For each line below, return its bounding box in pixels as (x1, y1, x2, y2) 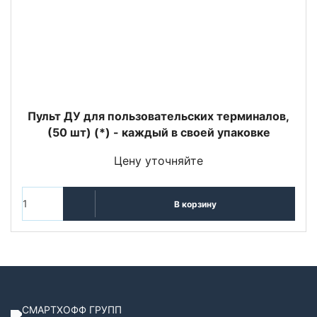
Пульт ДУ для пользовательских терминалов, (28, 109, 289, 124)
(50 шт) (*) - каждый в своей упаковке (47, 125, 270, 140)
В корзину (173, 198, 217, 209)
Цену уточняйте (114, 154, 203, 168)
